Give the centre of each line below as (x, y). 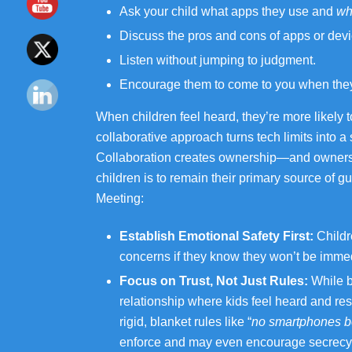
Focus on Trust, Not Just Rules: (214, 281)
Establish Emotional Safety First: (216, 236)
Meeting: (120, 198)
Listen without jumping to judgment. (218, 60)
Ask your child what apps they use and (228, 11)
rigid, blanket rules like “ (185, 322)
